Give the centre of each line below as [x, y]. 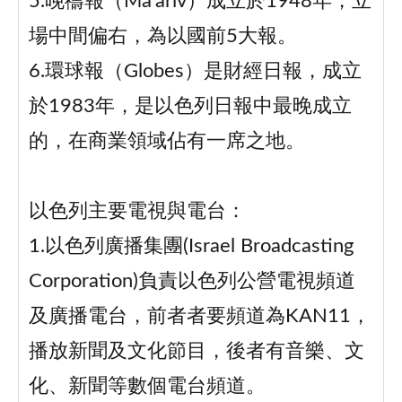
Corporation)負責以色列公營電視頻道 [192, 282]
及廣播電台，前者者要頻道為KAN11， [199, 317]
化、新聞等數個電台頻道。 [147, 387]
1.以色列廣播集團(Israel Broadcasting [191, 247]
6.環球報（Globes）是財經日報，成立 [195, 72]
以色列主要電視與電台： [137, 212]
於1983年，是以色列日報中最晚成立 [190, 107]
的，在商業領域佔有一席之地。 [166, 142]
